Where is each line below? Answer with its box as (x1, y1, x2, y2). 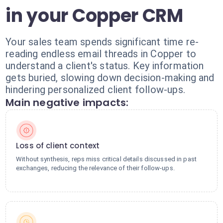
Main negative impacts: (5, 96, 129, 110)
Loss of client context (16, 140, 100, 151)
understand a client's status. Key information (5, 60, 204, 72)
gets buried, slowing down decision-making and (5, 72, 215, 84)
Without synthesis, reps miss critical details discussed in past (16, 155, 197, 163)
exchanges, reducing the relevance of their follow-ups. (16, 164, 175, 172)
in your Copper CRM (5, 3, 183, 28)
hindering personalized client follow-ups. (5, 84, 185, 96)
